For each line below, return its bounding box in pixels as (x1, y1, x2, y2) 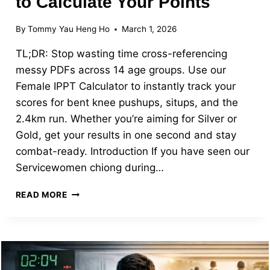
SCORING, (66, 237, 111, 248)
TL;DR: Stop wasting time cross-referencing (15, 48, 227, 60)
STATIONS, (66, 225, 115, 235)
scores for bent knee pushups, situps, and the (15, 96, 238, 109)
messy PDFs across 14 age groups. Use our (15, 64, 226, 77)
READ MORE (15, 190, 67, 200)
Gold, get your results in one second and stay (15, 129, 236, 142)
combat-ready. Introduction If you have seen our (15, 145, 250, 158)
